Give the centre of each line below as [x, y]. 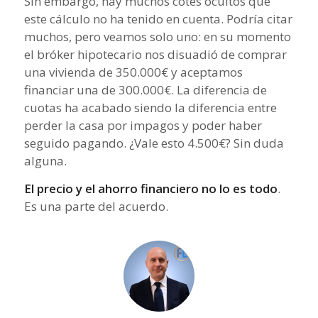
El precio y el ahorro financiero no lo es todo [150, 189]
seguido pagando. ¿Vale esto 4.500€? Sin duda [154, 143]
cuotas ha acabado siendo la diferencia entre [150, 107]
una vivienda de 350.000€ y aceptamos [133, 72]
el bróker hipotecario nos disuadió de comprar [155, 54]
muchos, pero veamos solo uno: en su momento [157, 36]
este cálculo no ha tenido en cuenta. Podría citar [158, 18]
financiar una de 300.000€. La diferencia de [145, 89]
